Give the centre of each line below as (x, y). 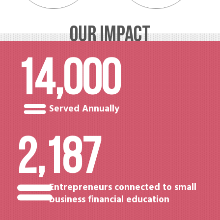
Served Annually (84, 109)
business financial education (109, 199)
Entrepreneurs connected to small (123, 187)
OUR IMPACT (110, 35)
